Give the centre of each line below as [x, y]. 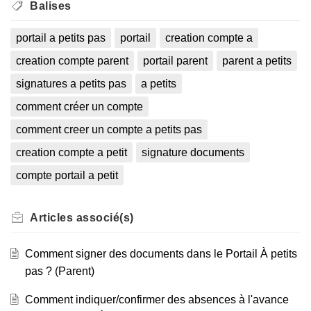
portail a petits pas [61, 38]
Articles [51, 218]
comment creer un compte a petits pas [109, 129]
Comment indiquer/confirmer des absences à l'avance [157, 300]
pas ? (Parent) [59, 271]
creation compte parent [72, 61]
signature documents [193, 152]
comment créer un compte [79, 107]
